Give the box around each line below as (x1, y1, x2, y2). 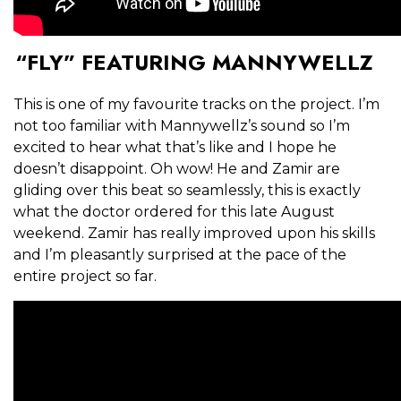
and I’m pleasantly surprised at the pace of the (13, 246, 346, 264)
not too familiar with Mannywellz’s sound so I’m (13, 117, 350, 135)
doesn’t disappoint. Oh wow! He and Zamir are (13, 160, 340, 178)
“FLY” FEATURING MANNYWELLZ (14, 47, 373, 79)
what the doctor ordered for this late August (13, 203, 335, 221)
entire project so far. (13, 268, 160, 286)
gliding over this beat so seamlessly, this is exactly (13, 182, 361, 200)
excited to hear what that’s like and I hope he (13, 139, 337, 157)
